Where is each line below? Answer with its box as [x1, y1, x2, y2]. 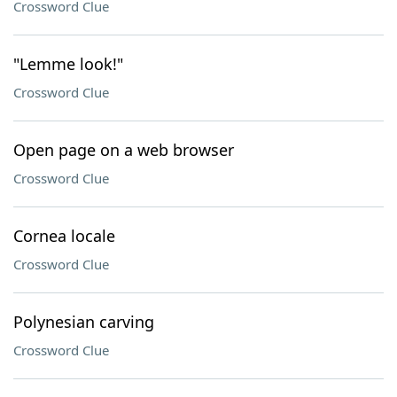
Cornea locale [13, 225, 115, 246]
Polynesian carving [13, 311, 154, 332]
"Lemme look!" [13, 53, 123, 74]
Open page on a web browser [13, 139, 234, 160]
